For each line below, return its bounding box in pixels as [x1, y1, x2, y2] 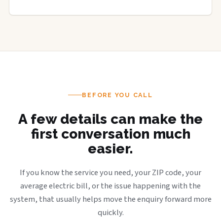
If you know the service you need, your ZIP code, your [20, 166, 201, 179]
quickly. [97, 206, 124, 219]
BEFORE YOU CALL [82, 91, 153, 99]
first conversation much [31, 125, 190, 142]
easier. [88, 140, 133, 157]
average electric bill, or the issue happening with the [20, 180, 201, 192]
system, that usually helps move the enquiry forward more [9, 193, 212, 205]
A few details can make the [18, 110, 203, 127]
